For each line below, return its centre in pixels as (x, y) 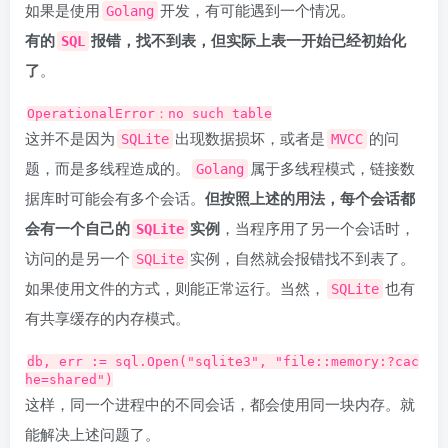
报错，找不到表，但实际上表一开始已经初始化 (248, 40)
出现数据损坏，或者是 (250, 137)
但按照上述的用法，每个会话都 (310, 198)
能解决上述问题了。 (92, 433)
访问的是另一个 (77, 257)
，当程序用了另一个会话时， (317, 227)
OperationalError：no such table (149, 113)
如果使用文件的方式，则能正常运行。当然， (175, 287)
